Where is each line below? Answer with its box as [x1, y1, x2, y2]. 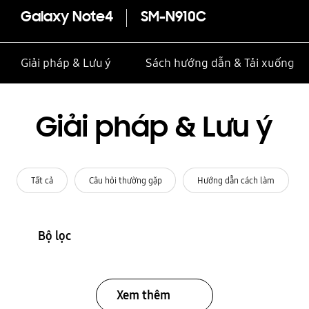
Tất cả [30, 174, 53, 186]
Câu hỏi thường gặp [88, 174, 162, 186]
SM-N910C [140, 10, 206, 26]
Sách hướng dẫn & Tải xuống [145, 54, 295, 72]
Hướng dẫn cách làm [197, 174, 275, 186]
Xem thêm [116, 286, 170, 303]
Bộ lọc [37, 227, 71, 244]
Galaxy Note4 [20, 10, 113, 26]
